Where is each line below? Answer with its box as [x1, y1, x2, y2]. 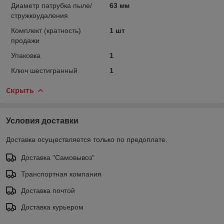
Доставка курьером [21, 202, 83, 211]
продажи [11, 36, 39, 44]
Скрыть [6, 85, 34, 95]
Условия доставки [6, 116, 78, 125]
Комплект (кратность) [11, 26, 81, 34]
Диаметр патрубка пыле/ [11, 1, 92, 9]
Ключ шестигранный [11, 66, 77, 74]
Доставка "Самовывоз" [21, 153, 94, 161]
